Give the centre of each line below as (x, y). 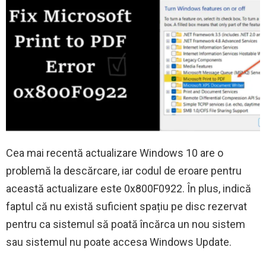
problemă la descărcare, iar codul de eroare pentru (124, 171)
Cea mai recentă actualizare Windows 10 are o (115, 153)
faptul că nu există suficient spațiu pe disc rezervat (126, 207)
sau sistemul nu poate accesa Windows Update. (119, 242)
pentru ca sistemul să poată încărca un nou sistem (126, 224)
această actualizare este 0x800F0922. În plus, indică (129, 189)
